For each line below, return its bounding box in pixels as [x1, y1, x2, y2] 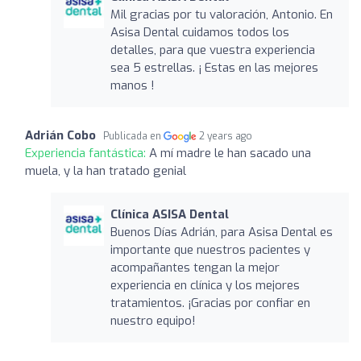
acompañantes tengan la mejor [110, 259, 280, 276]
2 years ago [199, 129, 253, 143]
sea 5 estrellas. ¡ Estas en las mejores [110, 59, 318, 76]
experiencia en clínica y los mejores [110, 276, 300, 293]
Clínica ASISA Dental [110, 205, 229, 222]
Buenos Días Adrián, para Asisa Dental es [110, 223, 333, 240]
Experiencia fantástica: [25, 144, 149, 161]
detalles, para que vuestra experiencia [110, 41, 315, 58]
